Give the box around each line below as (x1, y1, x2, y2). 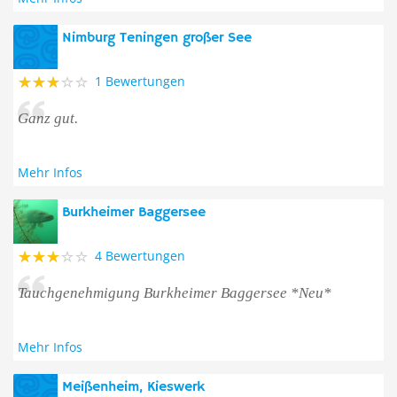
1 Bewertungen (95, 73, 185, 90)
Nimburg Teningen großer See (62, 29, 252, 47)
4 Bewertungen (95, 247, 185, 264)
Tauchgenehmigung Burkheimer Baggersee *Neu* (18, 284, 331, 301)
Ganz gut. (18, 110, 78, 127)
